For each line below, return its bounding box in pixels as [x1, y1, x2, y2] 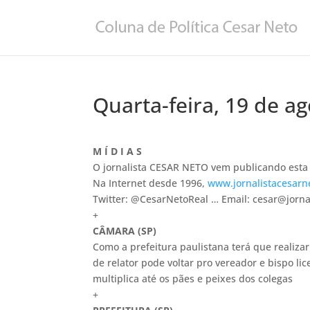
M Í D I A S [93, 145, 143, 158]
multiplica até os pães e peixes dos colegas [93, 272, 293, 285]
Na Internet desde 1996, [93, 176, 208, 190]
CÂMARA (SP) [93, 224, 157, 237]
